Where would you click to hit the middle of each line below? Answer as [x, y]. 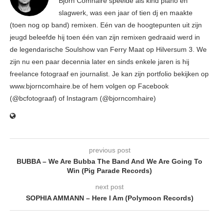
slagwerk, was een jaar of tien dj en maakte [126, 12]
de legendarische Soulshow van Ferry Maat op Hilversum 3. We [108, 49]
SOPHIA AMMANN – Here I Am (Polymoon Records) [109, 198]
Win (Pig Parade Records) [109, 170]
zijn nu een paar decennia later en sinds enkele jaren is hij [99, 61]
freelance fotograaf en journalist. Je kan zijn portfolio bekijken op [109, 74]
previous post [109, 150]
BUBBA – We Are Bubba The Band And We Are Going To [109, 161]
